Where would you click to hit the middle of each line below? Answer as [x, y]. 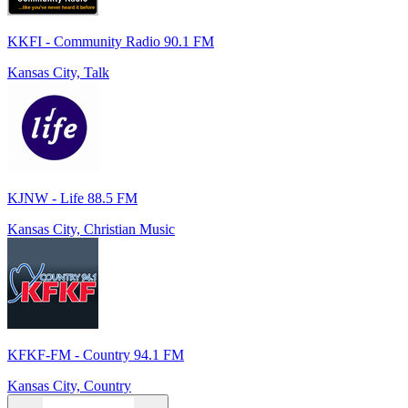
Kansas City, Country [69, 386]
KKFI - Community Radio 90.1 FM [111, 42]
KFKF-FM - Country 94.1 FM [96, 355]
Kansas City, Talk [58, 73]
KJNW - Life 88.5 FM [72, 199]
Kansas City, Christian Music [91, 229]
